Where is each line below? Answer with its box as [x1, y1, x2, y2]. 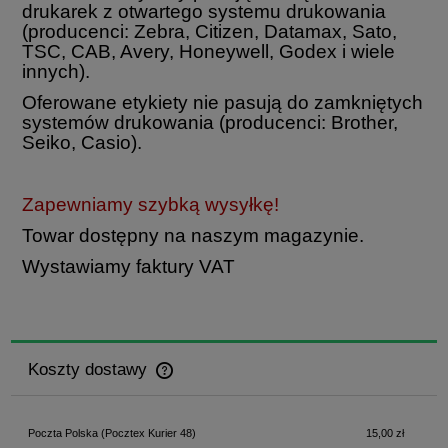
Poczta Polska [27, 426, 98, 439]
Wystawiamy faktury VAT [22, 256, 235, 278]
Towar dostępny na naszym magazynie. [22, 225, 364, 247]
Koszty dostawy [28, 359, 153, 379]
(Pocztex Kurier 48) [97, 426, 196, 439]
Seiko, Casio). [22, 132, 142, 154]
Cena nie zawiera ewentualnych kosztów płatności [31, 373, 321, 389]
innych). [22, 61, 90, 83]
